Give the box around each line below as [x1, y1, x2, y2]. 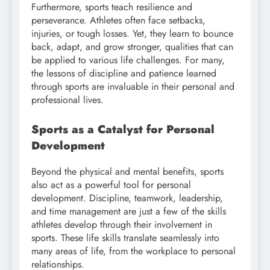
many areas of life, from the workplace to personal [31, 243, 236, 258]
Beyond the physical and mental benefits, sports [31, 164, 224, 178]
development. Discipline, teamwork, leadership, [31, 190, 223, 205]
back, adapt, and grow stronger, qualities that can [31, 40, 233, 54]
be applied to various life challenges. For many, [31, 53, 225, 67]
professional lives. [31, 93, 104, 107]
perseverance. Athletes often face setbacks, [31, 13, 206, 28]
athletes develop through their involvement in [31, 217, 212, 231]
